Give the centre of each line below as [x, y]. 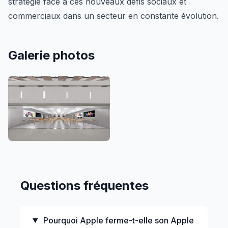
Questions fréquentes [84, 185]
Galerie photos [51, 55]
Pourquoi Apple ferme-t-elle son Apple [117, 220]
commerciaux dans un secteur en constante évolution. [113, 16]
